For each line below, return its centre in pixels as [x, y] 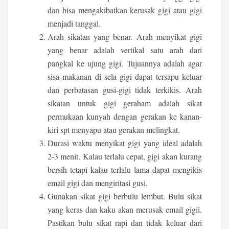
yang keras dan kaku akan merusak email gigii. [125, 210]
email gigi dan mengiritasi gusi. [98, 183]
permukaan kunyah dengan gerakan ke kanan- [125, 117]
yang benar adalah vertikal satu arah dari [125, 50]
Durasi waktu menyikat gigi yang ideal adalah [125, 143]
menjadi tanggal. [74, 24]
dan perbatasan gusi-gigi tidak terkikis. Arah [125, 90]
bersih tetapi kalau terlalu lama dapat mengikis [125, 170]
